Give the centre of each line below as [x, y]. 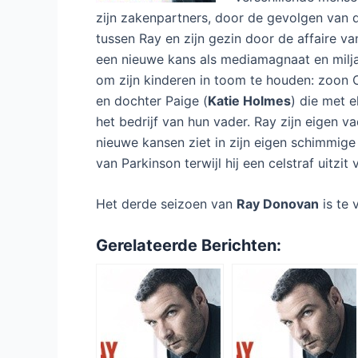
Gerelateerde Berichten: [189, 245]
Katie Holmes [249, 100]
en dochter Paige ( [152, 100]
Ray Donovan [278, 204]
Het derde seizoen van [166, 204]
